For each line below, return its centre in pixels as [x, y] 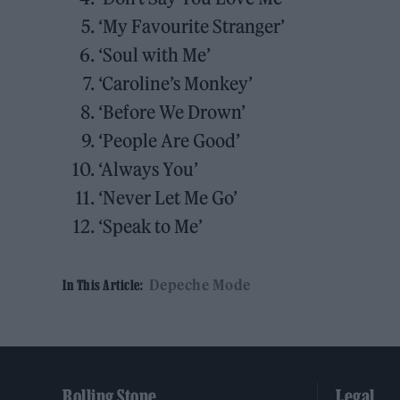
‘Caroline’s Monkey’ [176, 84]
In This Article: [103, 285]
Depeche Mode [200, 285]
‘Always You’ [149, 170]
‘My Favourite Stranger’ [192, 27]
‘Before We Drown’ [172, 112]
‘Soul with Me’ [155, 55]
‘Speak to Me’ [151, 227]
